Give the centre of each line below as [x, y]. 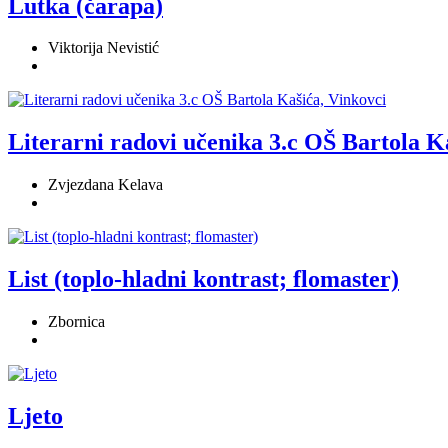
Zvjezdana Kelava [105, 185]
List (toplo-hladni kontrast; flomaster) [203, 279]
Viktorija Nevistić [103, 48]
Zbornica [76, 322]
